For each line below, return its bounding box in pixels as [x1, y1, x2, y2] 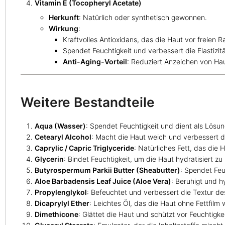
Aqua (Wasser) [35, 122, 86, 131]
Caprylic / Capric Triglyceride [35, 144, 134, 153]
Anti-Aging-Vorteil [63, 57, 127, 66]
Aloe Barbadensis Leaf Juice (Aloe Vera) [35, 177, 171, 186]
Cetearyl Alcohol [35, 133, 91, 142]
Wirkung [49, 24, 78, 33]
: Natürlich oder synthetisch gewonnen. [79, 13, 207, 22]
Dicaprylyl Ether [35, 199, 89, 208]
